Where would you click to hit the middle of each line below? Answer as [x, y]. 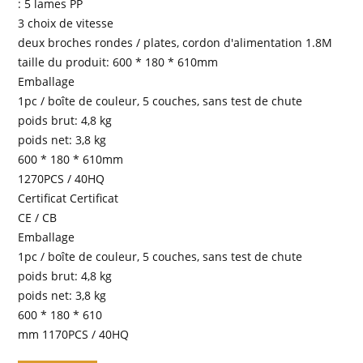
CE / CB [38, 217]
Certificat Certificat [68, 198]
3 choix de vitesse [66, 23]
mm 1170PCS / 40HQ [74, 334]
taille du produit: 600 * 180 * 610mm [118, 62]
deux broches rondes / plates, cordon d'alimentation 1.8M [175, 42]
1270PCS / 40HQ [62, 178]
